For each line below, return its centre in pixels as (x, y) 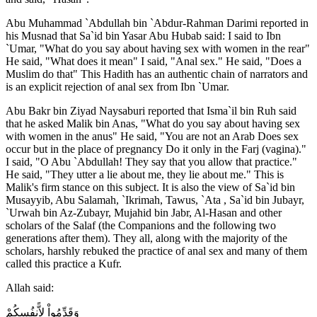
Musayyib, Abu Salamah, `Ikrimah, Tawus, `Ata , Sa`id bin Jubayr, (155, 200)
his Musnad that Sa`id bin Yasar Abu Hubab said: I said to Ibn (143, 35)
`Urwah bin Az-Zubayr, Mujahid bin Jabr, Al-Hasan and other (144, 212)
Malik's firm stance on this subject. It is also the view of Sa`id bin (150, 187)
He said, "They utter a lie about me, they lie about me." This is (145, 174)
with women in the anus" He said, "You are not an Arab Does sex (152, 136)
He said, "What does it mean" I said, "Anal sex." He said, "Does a (154, 61)
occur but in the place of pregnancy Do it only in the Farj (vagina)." (156, 149)
